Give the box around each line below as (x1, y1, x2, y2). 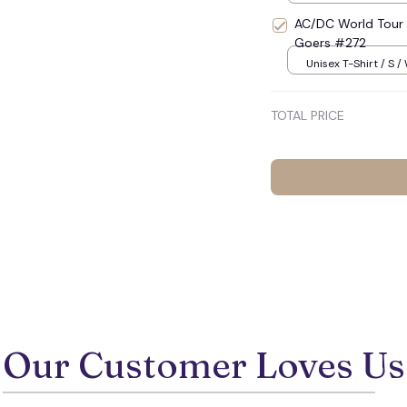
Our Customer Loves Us (2, 342, 405, 387)
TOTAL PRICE (271, 107, 344, 124)
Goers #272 (294, 35, 366, 52)
